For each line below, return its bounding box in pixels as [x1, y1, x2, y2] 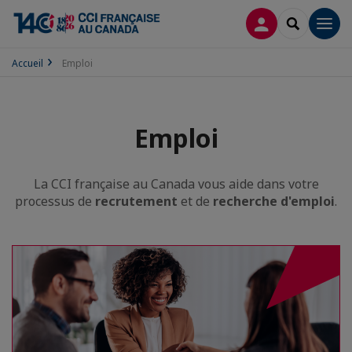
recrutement [95, 192, 178, 210]
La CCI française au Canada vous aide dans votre [33, 175, 319, 192]
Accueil [12, 57, 43, 70]
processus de [15, 192, 95, 210]
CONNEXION [261, 15, 330, 30]
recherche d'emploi [213, 192, 335, 210]
